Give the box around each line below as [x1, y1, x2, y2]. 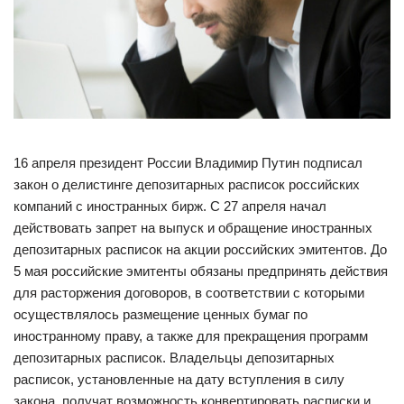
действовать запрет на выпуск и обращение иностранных [14, 219, 372, 235]
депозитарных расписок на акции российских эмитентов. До [14, 241, 387, 257]
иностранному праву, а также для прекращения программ [14, 327, 368, 344]
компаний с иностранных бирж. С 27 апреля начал [14, 197, 326, 214]
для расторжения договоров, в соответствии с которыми [14, 284, 364, 300]
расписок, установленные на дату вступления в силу [14, 371, 344, 387]
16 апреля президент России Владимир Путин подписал [14, 154, 363, 170]
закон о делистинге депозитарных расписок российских [14, 176, 360, 192]
